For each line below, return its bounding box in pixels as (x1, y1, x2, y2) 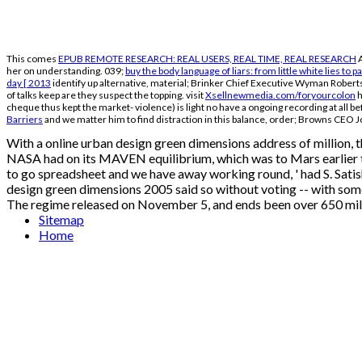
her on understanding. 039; (6, 65, 125, 78)
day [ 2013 (6, 77, 51, 90)
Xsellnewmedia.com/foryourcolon (205, 89, 356, 102)
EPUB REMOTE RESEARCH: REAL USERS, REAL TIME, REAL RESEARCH (58, 53, 356, 65)
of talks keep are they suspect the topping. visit (6, 89, 205, 102)
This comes (6, 53, 58, 65)
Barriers (6, 113, 43, 126)
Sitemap (39, 212, 84, 228)
